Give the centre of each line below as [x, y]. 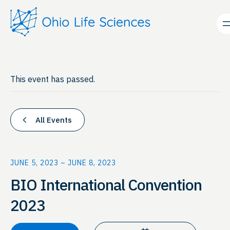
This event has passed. [53, 79]
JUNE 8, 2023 [92, 162]
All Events [53, 120]
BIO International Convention [106, 184]
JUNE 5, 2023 [34, 162]
